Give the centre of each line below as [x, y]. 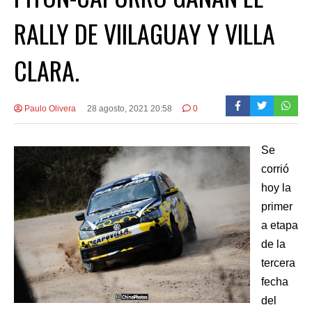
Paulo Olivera [49, 108]
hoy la [276, 187]
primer [277, 206]
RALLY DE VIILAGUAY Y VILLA [145, 33]
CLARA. [47, 70]
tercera [278, 263]
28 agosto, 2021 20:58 [129, 108]
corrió [275, 169]
